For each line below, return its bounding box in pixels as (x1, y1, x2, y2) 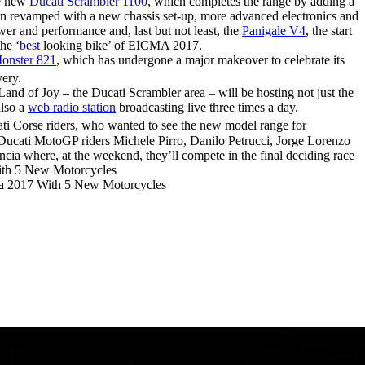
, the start (306, 24, 352, 38)
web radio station (28, 100, 116, 115)
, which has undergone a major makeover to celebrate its (56, 53, 345, 68)
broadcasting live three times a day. (116, 100, 298, 115)
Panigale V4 (242, 24, 306, 38)
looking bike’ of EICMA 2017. (40, 38, 202, 53)
